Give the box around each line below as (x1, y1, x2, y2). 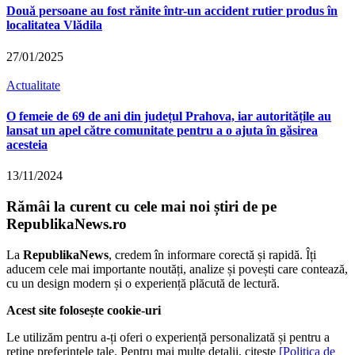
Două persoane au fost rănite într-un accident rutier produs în (6, 4, 338, 18)
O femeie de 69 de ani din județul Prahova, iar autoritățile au (6, 109, 331, 123)
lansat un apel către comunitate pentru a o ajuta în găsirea (6, 123, 318, 137)
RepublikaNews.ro (6, 215, 127, 232)
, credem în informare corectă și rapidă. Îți (109, 247, 316, 261)
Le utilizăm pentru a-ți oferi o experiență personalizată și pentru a (6, 330, 330, 344)
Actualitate (6, 78, 60, 92)
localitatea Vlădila (6, 18, 102, 32)
